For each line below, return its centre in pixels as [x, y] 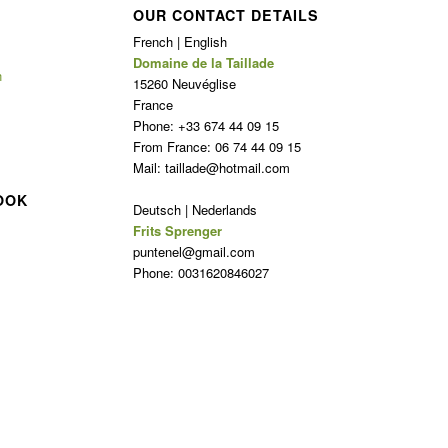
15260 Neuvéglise [184, 83]
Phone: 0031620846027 [200, 272]
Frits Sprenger [177, 230]
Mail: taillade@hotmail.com [211, 167]
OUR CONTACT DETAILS [225, 14]
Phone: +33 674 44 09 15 [205, 125]
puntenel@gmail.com [193, 251]
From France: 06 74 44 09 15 [216, 146]
